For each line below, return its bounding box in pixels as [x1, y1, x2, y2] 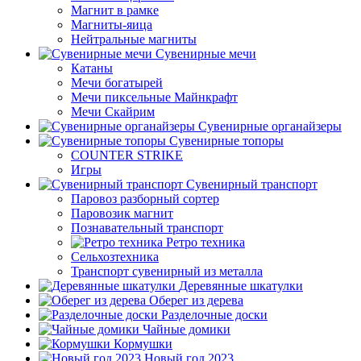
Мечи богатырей [71, 76, 163, 89]
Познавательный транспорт [71, 221, 223, 234]
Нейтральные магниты [71, 32, 197, 46]
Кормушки [114, 337, 172, 351]
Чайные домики [143, 322, 230, 336]
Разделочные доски [161, 308, 268, 322]
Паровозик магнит [71, 206, 173, 220]
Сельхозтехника [71, 250, 159, 263]
